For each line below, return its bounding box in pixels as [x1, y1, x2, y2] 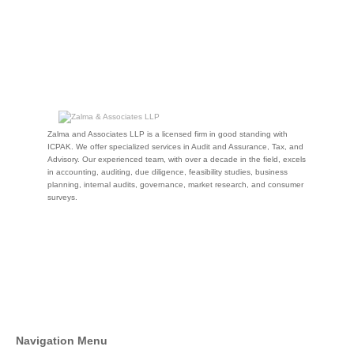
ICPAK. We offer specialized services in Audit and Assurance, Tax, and [47, 142, 303, 151]
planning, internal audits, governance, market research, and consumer [47, 180, 303, 189]
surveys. [47, 193, 77, 201]
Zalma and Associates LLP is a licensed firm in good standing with [47, 130, 288, 138]
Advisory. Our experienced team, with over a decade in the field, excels [47, 155, 306, 164]
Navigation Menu [16, 334, 107, 347]
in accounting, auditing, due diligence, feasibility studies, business [47, 168, 288, 176]
